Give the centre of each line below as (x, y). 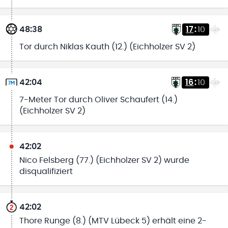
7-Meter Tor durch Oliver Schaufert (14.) (98, 100)
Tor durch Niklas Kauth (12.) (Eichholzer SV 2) (107, 47)
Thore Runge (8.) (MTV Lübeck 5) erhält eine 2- (113, 221)
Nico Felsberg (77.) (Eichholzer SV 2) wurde (104, 161)
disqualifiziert (46, 172)
